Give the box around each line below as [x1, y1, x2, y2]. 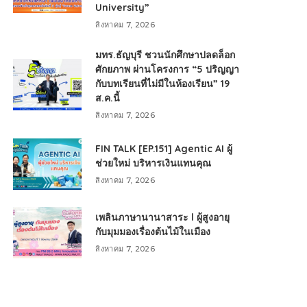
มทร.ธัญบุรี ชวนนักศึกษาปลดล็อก [95, 49, 236, 61]
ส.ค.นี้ [95, 92, 121, 104]
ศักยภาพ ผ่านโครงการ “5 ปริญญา [95, 63, 240, 75]
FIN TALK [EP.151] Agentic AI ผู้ [95, 143, 233, 155]
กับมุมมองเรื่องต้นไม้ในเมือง [95, 225, 211, 238]
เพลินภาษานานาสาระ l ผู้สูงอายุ [95, 211, 230, 223]
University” [95, 1, 150, 14]
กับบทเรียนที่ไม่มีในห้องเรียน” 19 [95, 77, 230, 90]
